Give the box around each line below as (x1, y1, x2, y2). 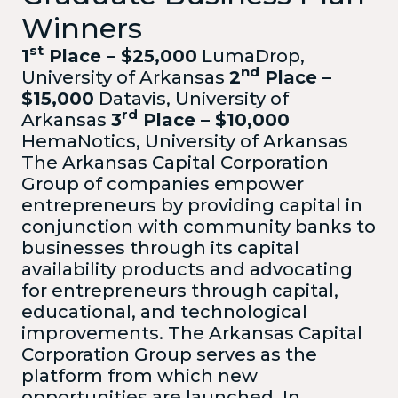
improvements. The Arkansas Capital (21, 322, 362, 344)
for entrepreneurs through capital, (21, 279, 338, 301)
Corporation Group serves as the (21, 343, 317, 365)
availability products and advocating (21, 258, 353, 280)
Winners (21, 10, 142, 45)
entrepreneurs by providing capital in (21, 194, 362, 216)
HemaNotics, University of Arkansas (21, 130, 348, 152)
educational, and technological (21, 300, 307, 322)
